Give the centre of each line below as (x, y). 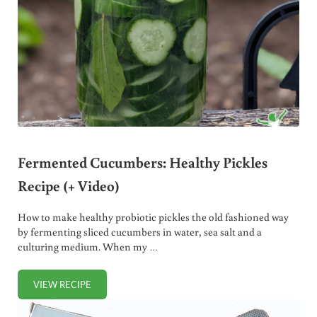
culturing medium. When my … (87, 247)
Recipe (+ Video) (68, 185)
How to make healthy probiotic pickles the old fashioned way (153, 217)
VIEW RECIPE (62, 285)
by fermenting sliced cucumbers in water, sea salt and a (139, 232)
